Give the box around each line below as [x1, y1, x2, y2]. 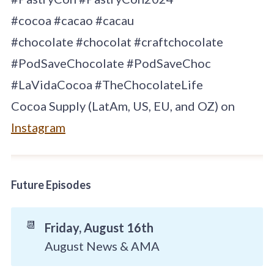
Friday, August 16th [44, 220, 154, 235]
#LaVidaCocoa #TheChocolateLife [10, 77, 203, 92]
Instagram [10, 120, 65, 135]
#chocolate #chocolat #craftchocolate [10, 34, 223, 50]
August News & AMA [44, 239, 160, 254]
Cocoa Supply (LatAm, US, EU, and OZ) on [10, 98, 235, 114]
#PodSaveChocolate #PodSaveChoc [10, 56, 211, 71]
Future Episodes [10, 178, 91, 192]
